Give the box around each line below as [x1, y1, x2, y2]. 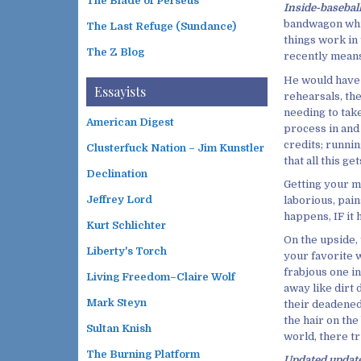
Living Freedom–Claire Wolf [86, 271, 235, 283]
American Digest [86, 116, 174, 128]
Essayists [94, 83, 146, 100]
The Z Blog [86, 46, 144, 58]
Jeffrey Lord [86, 193, 152, 205]
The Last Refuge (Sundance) [86, 20, 236, 32]
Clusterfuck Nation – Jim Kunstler [86, 142, 264, 154]
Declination [86, 168, 147, 180]
